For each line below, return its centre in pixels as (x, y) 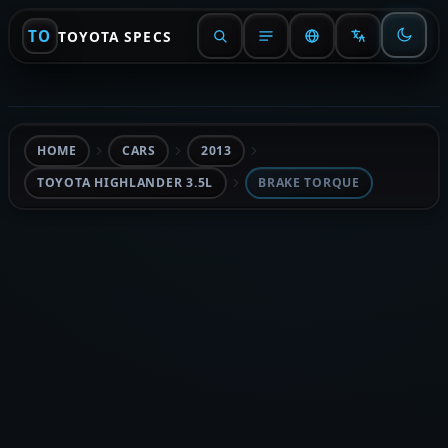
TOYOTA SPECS (114, 36)
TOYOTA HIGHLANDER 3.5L (125, 182)
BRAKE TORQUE (309, 182)
